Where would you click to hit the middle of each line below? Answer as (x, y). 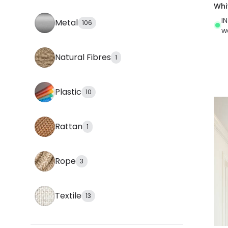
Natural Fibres (83, 57)
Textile (68, 196)
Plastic (68, 92)
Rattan (69, 126)
